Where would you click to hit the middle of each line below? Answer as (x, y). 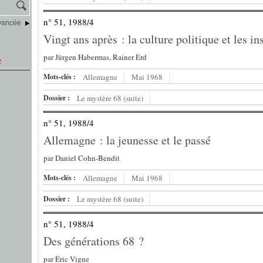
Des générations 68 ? (94, 241)
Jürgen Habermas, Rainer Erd (101, 57)
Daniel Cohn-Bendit (87, 158)
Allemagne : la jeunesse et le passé (127, 140)
